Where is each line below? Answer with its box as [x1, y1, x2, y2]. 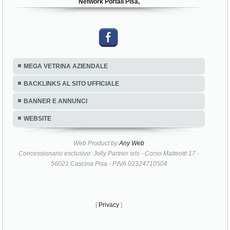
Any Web [119, 202, 145, 209]
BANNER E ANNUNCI [24, 160, 88, 168]
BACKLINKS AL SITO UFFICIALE [24, 143, 120, 150]
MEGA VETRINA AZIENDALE [24, 125, 108, 133]
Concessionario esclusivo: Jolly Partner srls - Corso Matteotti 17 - [18, 213, 200, 220]
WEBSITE [24, 178, 52, 185]
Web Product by [73, 202, 120, 209]
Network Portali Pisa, [78, 61, 140, 68]
